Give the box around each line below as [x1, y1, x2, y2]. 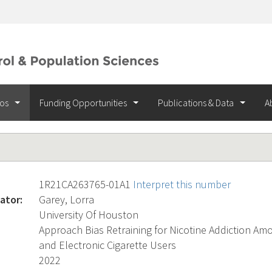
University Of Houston [39, 208, 138, 222]
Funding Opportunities [39, 97, 129, 109]
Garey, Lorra [39, 192, 94, 206]
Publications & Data [158, 97, 236, 109]
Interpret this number [133, 177, 231, 191]
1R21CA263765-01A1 [39, 177, 133, 191]
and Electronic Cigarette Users [39, 238, 176, 252]
